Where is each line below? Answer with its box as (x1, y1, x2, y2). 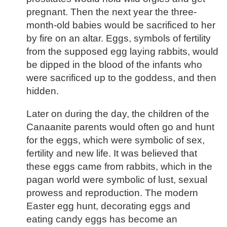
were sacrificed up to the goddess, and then (26, 72, 216, 84)
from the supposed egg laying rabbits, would (26, 46, 218, 57)
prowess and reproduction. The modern (26, 187, 198, 199)
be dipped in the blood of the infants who (26, 59, 202, 70)
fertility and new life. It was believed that (26, 148, 197, 159)
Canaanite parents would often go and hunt (26, 122, 214, 133)
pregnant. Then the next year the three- (26, 7, 197, 18)
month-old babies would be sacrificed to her (26, 20, 215, 31)
